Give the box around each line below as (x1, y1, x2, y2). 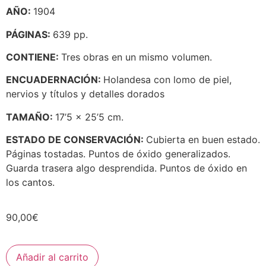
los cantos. (6, 176, 55, 189)
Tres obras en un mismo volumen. (61, 50, 212, 63)
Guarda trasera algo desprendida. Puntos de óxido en (6, 162, 247, 175)
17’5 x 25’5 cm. (55, 110, 123, 123)
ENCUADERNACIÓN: (6, 74, 103, 86)
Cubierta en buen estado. (146, 134, 260, 146)
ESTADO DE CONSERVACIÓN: (6, 134, 146, 146)
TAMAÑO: (6, 110, 55, 123)
